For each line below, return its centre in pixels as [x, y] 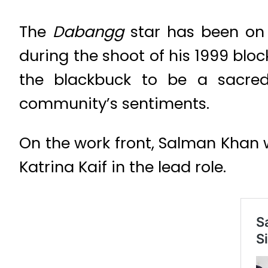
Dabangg [88, 32]
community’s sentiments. [114, 104]
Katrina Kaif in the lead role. [123, 167]
